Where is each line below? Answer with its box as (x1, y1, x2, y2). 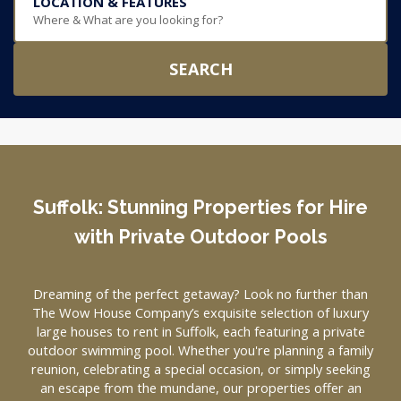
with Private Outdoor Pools (73, 226, 328, 248)
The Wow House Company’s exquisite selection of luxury (32, 303, 369, 321)
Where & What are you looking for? (33, 12, 223, 28)
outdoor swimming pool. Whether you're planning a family (28, 341, 373, 359)
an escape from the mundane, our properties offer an (39, 379, 362, 397)
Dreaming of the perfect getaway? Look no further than (33, 285, 368, 303)
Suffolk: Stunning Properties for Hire (33, 196, 368, 218)
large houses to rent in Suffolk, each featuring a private (36, 322, 365, 340)
